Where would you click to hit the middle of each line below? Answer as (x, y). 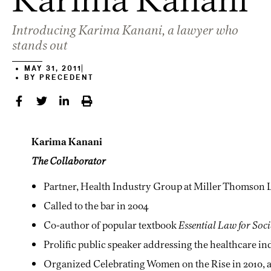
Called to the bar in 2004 (96, 206)
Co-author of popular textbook (111, 225)
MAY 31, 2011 (53, 68)
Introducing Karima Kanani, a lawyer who (125, 30)
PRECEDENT (65, 77)
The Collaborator (69, 161)
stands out (40, 45)
